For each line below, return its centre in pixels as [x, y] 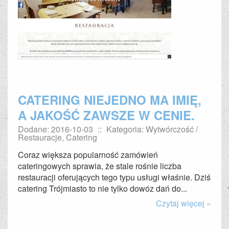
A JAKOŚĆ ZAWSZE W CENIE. [106, 115]
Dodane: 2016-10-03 [55, 129]
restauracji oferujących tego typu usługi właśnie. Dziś [114, 177]
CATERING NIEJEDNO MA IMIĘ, [110, 100]
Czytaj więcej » [184, 203]
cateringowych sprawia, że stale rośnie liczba [100, 166]
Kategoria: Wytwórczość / [152, 129]
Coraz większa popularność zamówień [88, 155]
